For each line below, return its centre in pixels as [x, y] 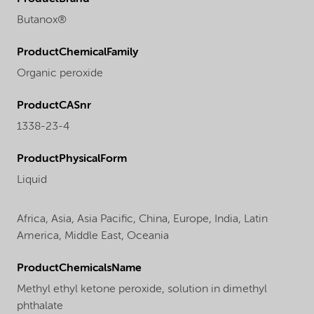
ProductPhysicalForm [72, 159]
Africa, [34, 219]
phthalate [40, 306]
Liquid [32, 180]
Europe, [194, 219]
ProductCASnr [54, 105]
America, [41, 236]
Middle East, [96, 236]
